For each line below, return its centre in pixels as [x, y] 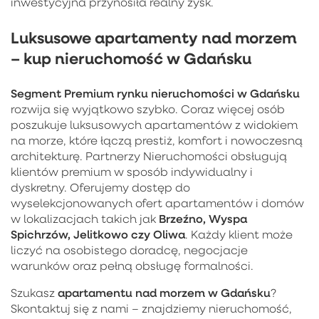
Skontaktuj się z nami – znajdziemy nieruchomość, [151, 308]
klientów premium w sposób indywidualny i [132, 171]
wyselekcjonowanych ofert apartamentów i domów [157, 203]
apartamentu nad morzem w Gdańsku [164, 292]
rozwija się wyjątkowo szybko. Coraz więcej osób [148, 109]
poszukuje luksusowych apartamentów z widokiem [154, 124]
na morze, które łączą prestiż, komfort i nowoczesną [157, 140]
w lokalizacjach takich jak [85, 218]
